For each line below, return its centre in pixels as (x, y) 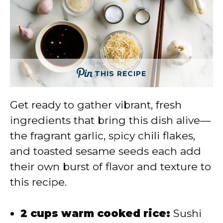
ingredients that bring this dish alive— (110, 120)
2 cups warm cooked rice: (95, 213)
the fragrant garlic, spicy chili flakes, (103, 136)
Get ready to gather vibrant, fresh (96, 105)
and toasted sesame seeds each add (106, 151)
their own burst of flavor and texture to (111, 167)
